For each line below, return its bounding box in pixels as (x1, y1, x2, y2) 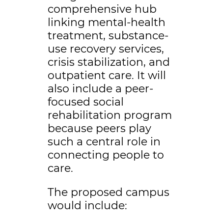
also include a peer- (47, 82, 153, 96)
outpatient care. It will (47, 69, 166, 82)
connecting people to (47, 148, 164, 162)
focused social (47, 95, 124, 109)
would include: (47, 199, 127, 213)
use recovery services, (47, 42, 164, 56)
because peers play (47, 122, 151, 136)
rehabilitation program (47, 109, 172, 122)
